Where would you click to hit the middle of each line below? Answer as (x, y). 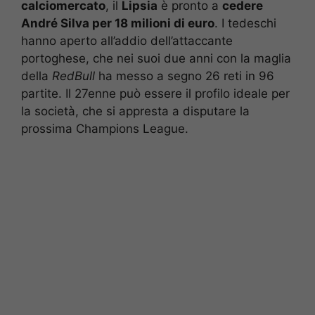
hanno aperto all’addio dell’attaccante (127, 40)
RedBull (73, 76)
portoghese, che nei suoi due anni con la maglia (156, 58)
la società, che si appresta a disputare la (135, 111)
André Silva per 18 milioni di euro (118, 23)
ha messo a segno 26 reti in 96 (185, 76)
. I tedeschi (245, 23)
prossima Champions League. (105, 128)
